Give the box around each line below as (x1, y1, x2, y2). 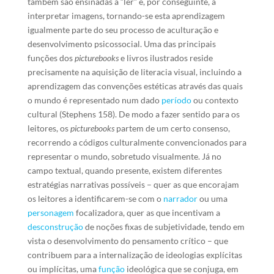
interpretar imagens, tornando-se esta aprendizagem (27, 10, 225, 21)
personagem (27, 207, 74, 218)
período (161, 95, 191, 105)
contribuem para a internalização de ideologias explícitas (27, 250, 242, 260)
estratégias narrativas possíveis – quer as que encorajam (27, 179, 239, 190)
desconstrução (27, 221, 83, 232)
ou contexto (191, 95, 239, 105)
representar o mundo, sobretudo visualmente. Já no (27, 151, 221, 161)
